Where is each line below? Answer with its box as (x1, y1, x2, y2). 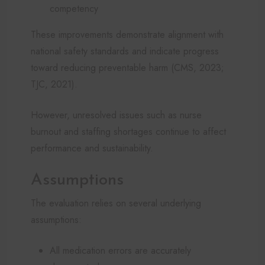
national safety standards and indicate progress (31, 44, 219, 58)
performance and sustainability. (31, 141, 153, 155)
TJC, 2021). (31, 77, 77, 91)
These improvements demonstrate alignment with (31, 27, 224, 41)
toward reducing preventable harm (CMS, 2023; (31, 60, 224, 75)
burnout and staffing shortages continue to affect (31, 124, 226, 138)
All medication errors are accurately (50, 243, 191, 257)
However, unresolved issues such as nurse (31, 108, 202, 122)
